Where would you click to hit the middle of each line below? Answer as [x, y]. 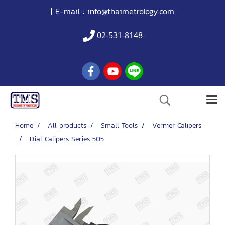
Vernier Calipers [177, 125]
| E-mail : [68, 11]
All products [67, 125]
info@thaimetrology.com [131, 11]
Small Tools [119, 125]
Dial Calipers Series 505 [67, 139]
